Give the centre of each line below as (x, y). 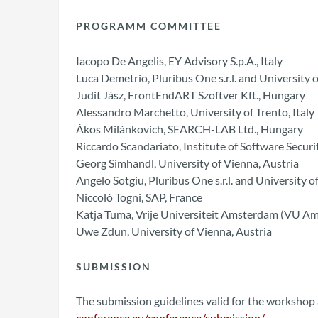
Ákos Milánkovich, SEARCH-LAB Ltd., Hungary (190, 128)
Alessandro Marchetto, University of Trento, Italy (195, 111)
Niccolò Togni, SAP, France (139, 197)
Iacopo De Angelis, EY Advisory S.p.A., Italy (179, 60)
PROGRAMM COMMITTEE (149, 27)
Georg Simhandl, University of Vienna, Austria (187, 163)
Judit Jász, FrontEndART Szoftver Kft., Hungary (191, 94)
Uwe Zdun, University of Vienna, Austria (174, 231)
